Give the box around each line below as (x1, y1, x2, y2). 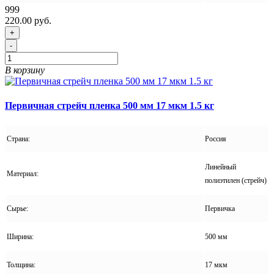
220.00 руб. (5, 15, 51, 26)
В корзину (5, 65, 45, 76)
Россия (205, 134, 226, 143)
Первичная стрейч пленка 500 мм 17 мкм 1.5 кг (5, 100, 214, 111)
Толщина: (7, 260, 35, 269)
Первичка (205, 204, 235, 213)
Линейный (205, 162, 236, 171)
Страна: (7, 134, 32, 143)
